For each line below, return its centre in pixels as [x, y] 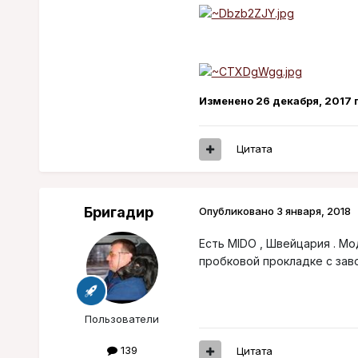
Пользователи [122, 319]
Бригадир [119, 213]
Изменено [227, 100]
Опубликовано [237, 211]
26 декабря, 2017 [303, 100]
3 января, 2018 [313, 211]
